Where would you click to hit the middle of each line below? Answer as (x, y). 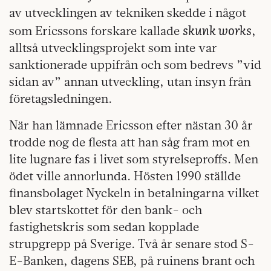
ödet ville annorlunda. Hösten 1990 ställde (125, 176)
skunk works (217, 30)
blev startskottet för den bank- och (106, 210)
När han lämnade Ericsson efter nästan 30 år (131, 125)
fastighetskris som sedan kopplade (104, 227)
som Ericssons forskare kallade (96, 31)
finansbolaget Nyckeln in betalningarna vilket (134, 193)
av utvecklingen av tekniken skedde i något (128, 13)
